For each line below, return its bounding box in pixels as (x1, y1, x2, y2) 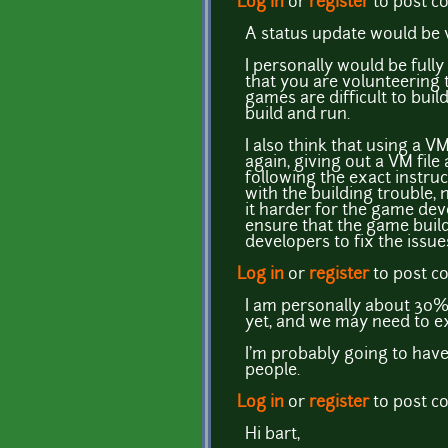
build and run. (245, 106, 350, 123)
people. (245, 362, 300, 379)
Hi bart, (245, 426, 300, 443)
